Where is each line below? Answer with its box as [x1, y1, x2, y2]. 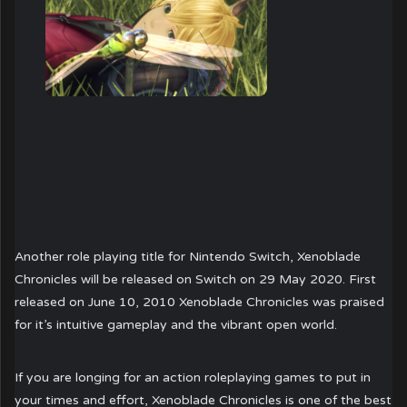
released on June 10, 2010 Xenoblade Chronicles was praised [15, 294, 385, 311]
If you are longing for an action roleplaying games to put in [15, 369, 372, 385]
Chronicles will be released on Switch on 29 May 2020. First [15, 272, 377, 288]
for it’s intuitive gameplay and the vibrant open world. [15, 317, 338, 333]
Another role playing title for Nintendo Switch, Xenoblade [15, 249, 362, 265]
